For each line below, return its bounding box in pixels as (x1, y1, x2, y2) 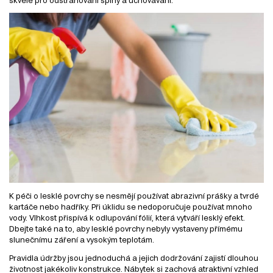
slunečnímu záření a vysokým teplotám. (9, 235, 154, 244)
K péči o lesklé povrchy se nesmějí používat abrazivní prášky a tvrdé (9, 191, 259, 200)
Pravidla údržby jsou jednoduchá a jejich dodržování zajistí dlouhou (9, 253, 258, 262)
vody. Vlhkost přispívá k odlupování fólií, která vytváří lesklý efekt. (9, 213, 245, 222)
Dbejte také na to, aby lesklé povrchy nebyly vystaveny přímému (9, 224, 243, 233)
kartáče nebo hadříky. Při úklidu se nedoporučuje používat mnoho (9, 202, 252, 211)
